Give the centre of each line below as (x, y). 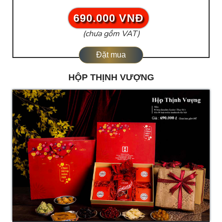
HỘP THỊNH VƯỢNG (111, 77)
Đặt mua (111, 55)
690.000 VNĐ (109, 18)
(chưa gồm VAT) (111, 33)
